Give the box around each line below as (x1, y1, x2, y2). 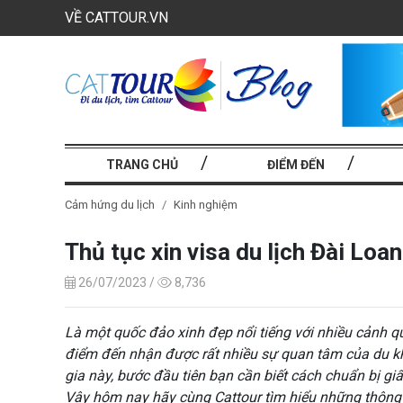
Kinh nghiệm (174, 197, 237, 211)
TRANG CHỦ (105, 157, 178, 172)
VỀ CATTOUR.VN (65, 9, 168, 26)
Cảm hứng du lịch (65, 197, 155, 211)
